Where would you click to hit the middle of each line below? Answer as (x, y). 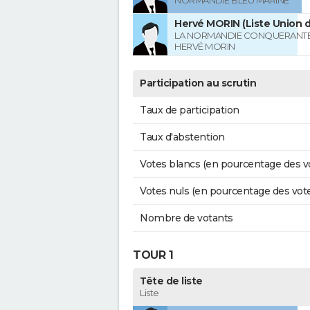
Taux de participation (190, 110)
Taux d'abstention (182, 137)
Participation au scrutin (198, 83)
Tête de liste (171, 281)
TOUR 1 (153, 255)
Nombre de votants (186, 218)
